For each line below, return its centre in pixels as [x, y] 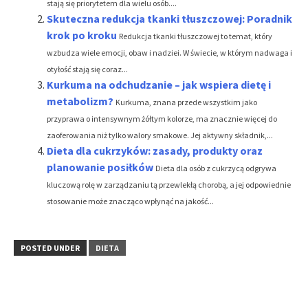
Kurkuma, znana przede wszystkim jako [186, 102]
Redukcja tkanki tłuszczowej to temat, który [196, 36]
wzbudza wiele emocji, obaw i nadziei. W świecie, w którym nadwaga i [169, 52]
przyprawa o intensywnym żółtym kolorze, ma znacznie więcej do [162, 118]
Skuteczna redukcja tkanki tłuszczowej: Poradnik [169, 18]
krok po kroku [82, 35]
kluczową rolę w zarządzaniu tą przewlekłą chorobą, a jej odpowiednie [169, 184]
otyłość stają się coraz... [87, 69]
